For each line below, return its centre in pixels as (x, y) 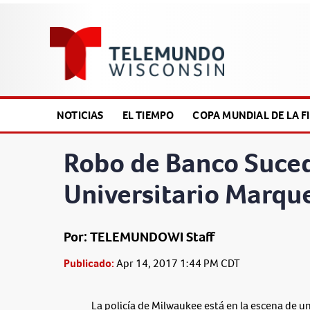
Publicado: (89, 263)
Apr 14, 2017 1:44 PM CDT (177, 263)
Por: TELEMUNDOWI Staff (139, 237)
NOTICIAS (80, 115)
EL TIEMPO (148, 115)
